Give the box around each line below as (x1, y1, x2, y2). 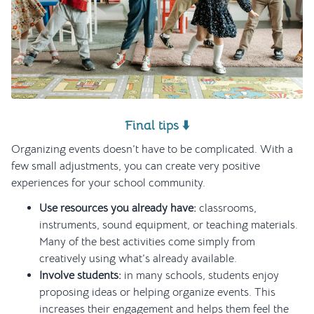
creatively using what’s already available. (39, 252, 237, 266)
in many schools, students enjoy (121, 268, 279, 283)
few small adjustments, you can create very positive (11, 159, 260, 174)
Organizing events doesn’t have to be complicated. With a (11, 142, 293, 157)
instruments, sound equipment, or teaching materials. (39, 218, 298, 233)
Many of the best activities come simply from (39, 235, 255, 250)
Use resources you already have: (39, 201, 196, 216)
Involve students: (39, 268, 121, 283)
